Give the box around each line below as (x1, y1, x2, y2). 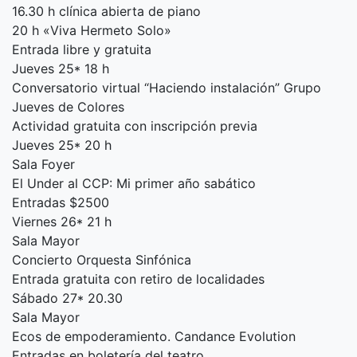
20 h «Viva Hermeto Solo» (12, 22, 171, 39)
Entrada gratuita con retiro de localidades (12, 271, 265, 288)
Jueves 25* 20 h (12, 137, 112, 154)
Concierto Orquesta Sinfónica (12, 252, 191, 269)
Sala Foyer (12, 156, 75, 173)
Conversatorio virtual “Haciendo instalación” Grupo (12, 80, 321, 96)
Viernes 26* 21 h (12, 214, 112, 230)
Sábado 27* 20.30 (12, 290, 123, 307)
